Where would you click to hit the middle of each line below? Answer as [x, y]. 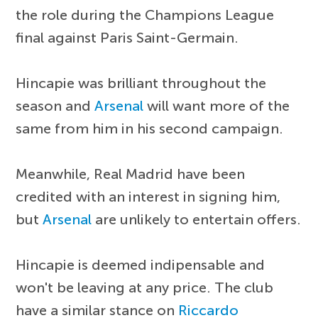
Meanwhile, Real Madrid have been [131, 174]
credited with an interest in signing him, [148, 197]
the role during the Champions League [145, 15]
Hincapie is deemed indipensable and [141, 265]
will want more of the [217, 106]
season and [55, 106]
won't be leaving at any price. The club [145, 287]
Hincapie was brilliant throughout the [141, 83]
